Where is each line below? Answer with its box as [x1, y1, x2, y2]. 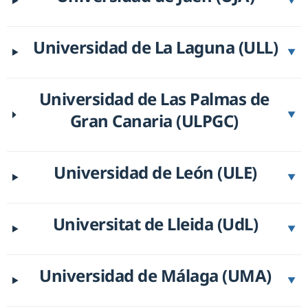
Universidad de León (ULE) [54, 160, 257, 184]
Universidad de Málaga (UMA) [39, 263, 272, 287]
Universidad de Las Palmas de [38, 87, 269, 110]
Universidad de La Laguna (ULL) [33, 35, 278, 58]
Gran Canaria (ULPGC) [69, 109, 239, 132]
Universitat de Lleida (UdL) [52, 212, 258, 235]
